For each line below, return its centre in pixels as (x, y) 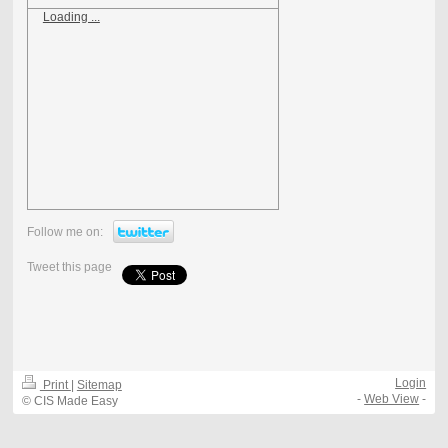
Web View (392, 399)
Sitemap (99, 385)
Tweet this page (69, 266)
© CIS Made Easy (69, 401)
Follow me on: (64, 231)
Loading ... (71, 16)
